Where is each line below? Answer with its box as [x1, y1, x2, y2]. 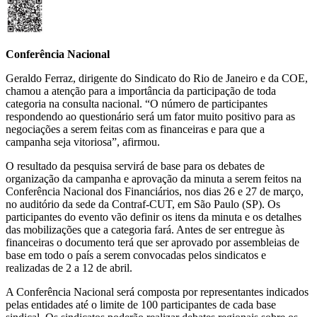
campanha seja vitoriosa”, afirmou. [6, 135, 160, 148]
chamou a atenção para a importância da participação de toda [6, 84, 276, 97]
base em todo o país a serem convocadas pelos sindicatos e [6, 248, 266, 261]
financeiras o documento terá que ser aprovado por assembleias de [6, 236, 299, 248]
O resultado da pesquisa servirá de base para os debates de [6, 159, 265, 172]
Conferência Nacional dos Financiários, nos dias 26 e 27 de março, [6, 185, 304, 197]
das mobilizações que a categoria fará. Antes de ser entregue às [6, 223, 284, 236]
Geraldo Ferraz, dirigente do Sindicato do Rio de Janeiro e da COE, [6, 71, 308, 84]
